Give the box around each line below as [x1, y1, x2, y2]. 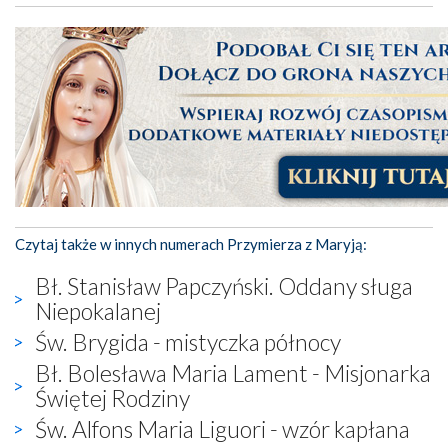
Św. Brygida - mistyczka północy [35, 327, 341, 356]
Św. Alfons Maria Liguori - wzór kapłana [35, 414, 410, 443]
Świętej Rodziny [35, 383, 190, 412]
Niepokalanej [35, 296, 161, 325]
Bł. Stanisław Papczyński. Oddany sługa [35, 271, 413, 300]
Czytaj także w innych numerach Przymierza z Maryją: [15, 234, 367, 253]
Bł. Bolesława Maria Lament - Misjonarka [35, 358, 431, 387]
